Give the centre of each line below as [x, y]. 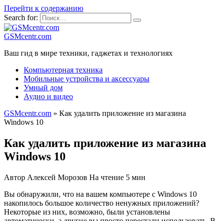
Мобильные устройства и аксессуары [87, 79]
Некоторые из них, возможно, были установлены [87, 212]
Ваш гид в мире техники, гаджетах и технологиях [88, 53]
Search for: [21, 18]
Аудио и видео [48, 96]
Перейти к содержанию [44, 8]
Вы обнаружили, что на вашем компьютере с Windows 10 [100, 194]
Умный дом [43, 88]
